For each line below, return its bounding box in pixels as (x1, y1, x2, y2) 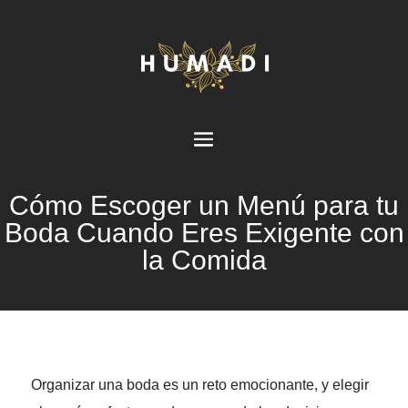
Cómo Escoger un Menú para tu (9, 190, 399, 221)
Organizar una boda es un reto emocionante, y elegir (30, 377, 369, 393)
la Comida (141, 245, 267, 276)
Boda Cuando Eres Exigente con (4, 218, 404, 249)
